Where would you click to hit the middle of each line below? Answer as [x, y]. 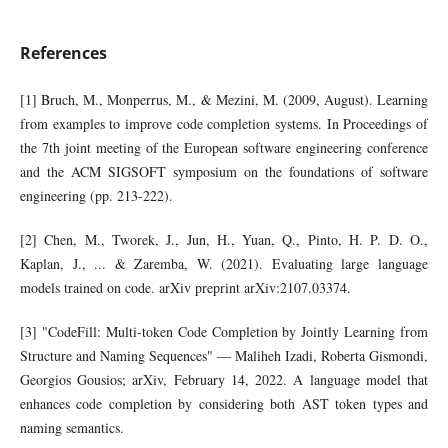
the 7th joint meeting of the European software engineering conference [224, 148]
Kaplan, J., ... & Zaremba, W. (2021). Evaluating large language [224, 264]
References [63, 53]
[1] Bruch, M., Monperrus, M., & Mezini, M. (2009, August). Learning [224, 100]
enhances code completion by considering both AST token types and [224, 404]
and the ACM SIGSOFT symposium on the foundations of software [224, 172]
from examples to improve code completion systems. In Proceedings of [224, 124]
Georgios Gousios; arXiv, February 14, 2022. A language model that [224, 380]
